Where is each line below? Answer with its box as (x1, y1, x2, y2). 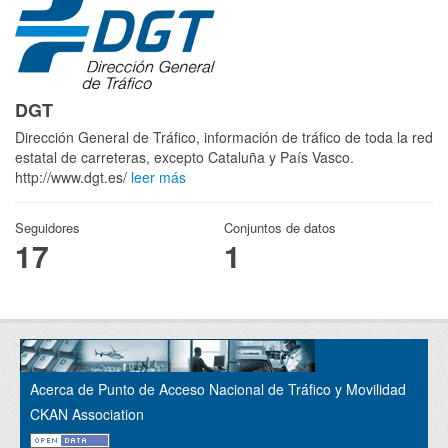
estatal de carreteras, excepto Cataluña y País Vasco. (15, 146, 354, 167)
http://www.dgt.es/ (15, 166, 131, 187)
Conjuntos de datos (224, 217, 336, 237)
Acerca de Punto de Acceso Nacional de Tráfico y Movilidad (30, 378, 406, 399)
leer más (131, 166, 186, 187)
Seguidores (15, 217, 80, 237)
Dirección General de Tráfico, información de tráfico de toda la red (15, 126, 433, 147)
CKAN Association (30, 403, 144, 424)
